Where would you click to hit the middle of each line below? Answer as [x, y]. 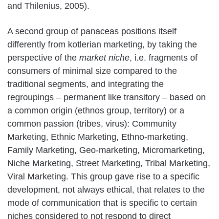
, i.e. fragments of [164, 57]
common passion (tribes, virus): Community [92, 123]
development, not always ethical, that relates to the [106, 189]
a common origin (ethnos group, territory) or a [96, 110]
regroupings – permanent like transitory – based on [107, 97]
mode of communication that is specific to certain [102, 203]
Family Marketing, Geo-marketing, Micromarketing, [106, 150]
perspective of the [43, 57]
